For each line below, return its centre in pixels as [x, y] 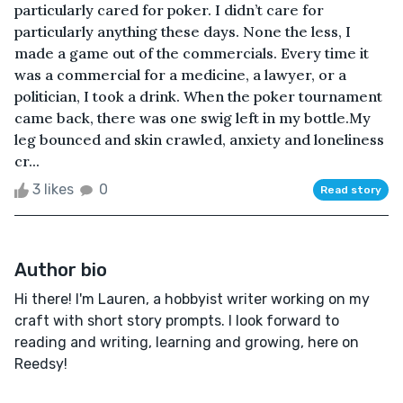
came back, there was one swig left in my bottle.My [193, 117]
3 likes [53, 189]
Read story [351, 189]
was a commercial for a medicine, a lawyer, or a [180, 74]
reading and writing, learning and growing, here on [187, 342]
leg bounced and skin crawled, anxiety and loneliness [199, 139]
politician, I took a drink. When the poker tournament [198, 96]
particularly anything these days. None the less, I [183, 31]
